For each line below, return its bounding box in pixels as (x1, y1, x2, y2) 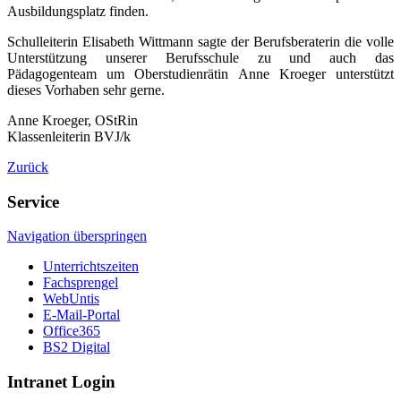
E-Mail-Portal (43, 307, 120, 323)
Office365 (43, 323, 100, 339)
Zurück (7, 158, 48, 175)
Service (7, 192, 59, 211)
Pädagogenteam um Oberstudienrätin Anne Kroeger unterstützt (7, 65, 394, 81)
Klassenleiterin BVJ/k (7, 128, 131, 144)
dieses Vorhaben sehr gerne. (7, 81, 165, 98)
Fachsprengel (43, 275, 118, 291)
